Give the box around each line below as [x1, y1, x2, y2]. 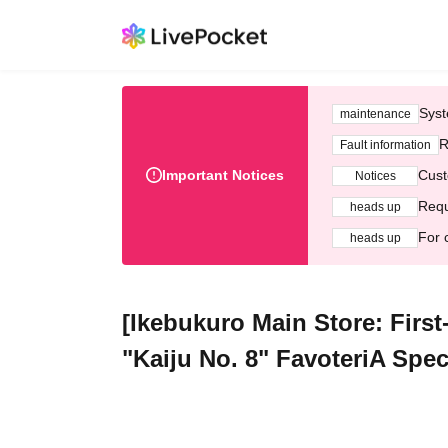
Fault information [340, 137, 431, 152]
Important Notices [162, 167, 284, 183]
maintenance [340, 106, 411, 121]
